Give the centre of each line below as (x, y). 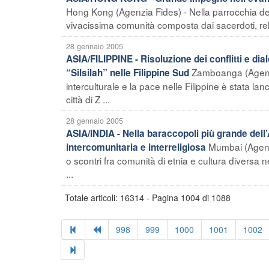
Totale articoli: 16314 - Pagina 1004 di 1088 (148, 197)
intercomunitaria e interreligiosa (136, 147)
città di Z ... (88, 99)
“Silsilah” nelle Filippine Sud (128, 72)
